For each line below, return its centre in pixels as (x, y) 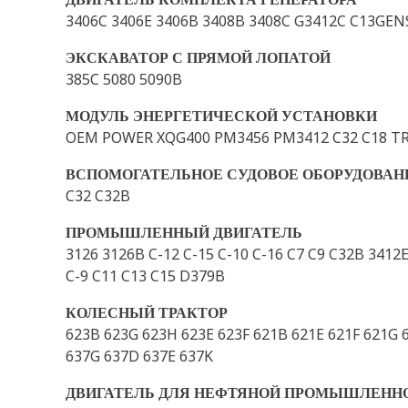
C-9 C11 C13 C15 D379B (145, 276)
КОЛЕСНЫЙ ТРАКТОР (147, 312)
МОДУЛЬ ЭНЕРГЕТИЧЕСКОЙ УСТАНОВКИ (221, 116)
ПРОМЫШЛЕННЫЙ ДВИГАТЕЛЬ (184, 232)
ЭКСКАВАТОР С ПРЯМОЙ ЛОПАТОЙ (198, 57)
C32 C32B (98, 196)
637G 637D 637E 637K (139, 356)
